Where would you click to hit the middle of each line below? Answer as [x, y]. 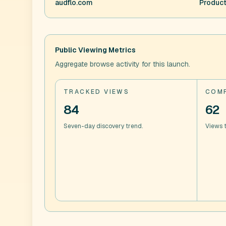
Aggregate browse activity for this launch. [123, 64]
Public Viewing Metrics [95, 50]
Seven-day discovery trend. [103, 126]
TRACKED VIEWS [97, 92]
